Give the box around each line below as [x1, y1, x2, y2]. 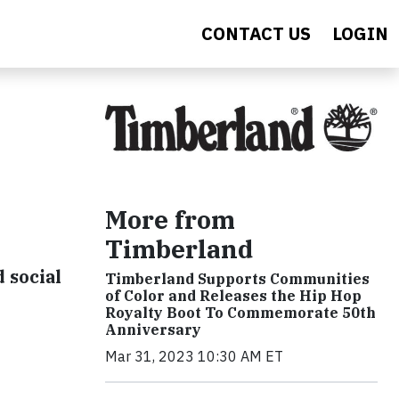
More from [105, 203, 235, 237]
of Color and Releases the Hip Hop [105, 287, 362, 305]
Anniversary [105, 321, 201, 339]
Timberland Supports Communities [105, 270, 370, 289]
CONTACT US [201, 21, 311, 45]
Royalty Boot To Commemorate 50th [105, 304, 376, 322]
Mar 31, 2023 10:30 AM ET [105, 347, 283, 366]
